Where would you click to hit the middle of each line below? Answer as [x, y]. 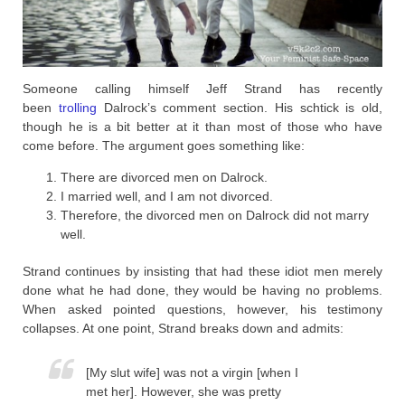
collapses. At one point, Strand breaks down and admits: [183, 329]
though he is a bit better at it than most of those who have [202, 127]
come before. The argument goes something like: [164, 146]
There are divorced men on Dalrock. [164, 178]
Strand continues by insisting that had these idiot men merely [202, 272]
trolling [77, 108]
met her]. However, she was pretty [184, 392]
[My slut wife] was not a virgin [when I [192, 373]
